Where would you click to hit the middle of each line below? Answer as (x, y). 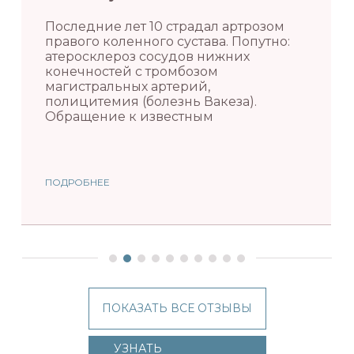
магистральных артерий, (128, 86)
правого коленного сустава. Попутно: (168, 41)
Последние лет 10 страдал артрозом (165, 26)
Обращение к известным (130, 116)
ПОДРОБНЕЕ (78, 183)
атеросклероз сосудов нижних (148, 56)
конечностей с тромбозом (132, 71)
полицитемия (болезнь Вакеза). (151, 101)
